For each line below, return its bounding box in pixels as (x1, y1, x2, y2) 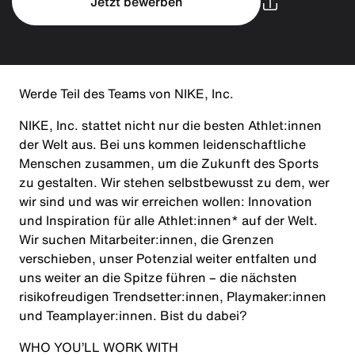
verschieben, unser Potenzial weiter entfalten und (19, 249, 317, 268)
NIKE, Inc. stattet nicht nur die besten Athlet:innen (19, 116, 322, 135)
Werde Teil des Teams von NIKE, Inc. (19, 84, 234, 103)
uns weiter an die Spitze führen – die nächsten (19, 268, 297, 287)
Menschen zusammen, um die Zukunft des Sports (19, 154, 319, 173)
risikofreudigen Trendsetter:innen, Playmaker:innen (19, 287, 326, 306)
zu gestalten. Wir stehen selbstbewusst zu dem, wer (19, 173, 330, 192)
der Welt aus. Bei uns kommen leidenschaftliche (19, 135, 306, 154)
